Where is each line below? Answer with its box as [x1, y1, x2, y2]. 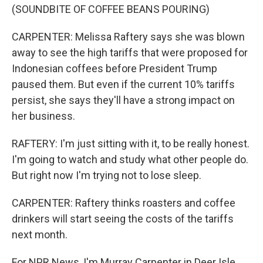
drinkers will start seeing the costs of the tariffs [12, 213, 234, 225]
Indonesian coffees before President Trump [12, 62, 217, 75]
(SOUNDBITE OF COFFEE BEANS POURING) [12, 3, 210, 15]
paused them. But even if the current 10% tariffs [12, 78, 235, 90]
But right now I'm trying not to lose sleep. [12, 169, 201, 181]
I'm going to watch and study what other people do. [12, 153, 248, 166]
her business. [12, 110, 75, 122]
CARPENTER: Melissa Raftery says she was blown [12, 31, 245, 43]
